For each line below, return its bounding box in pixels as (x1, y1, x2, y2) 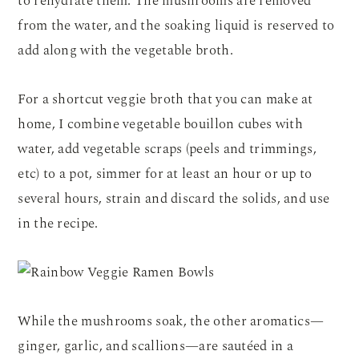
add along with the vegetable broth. (18, 40, 233, 61)
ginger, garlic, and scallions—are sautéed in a (18, 336, 294, 357)
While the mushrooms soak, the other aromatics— (18, 311, 325, 332)
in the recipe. (18, 213, 99, 234)
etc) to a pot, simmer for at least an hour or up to (18, 163, 313, 184)
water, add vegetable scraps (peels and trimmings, (18, 139, 317, 159)
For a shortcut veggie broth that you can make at (18, 89, 313, 110)
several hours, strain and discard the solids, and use (18, 188, 330, 209)
